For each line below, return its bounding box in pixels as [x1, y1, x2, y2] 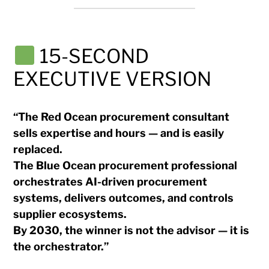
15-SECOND [39, 44, 149, 68]
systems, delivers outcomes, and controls [13, 191, 234, 204]
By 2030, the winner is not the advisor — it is [13, 223, 250, 237]
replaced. [13, 142, 63, 156]
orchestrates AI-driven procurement [13, 175, 208, 188]
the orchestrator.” [13, 240, 109, 253]
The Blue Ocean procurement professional [13, 159, 238, 172]
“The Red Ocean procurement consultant [13, 110, 230, 123]
